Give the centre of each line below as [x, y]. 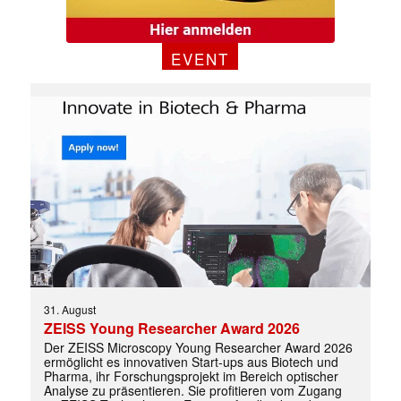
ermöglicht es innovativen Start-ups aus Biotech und [191, 362]
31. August [69, 310]
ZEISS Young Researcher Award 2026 [171, 328]
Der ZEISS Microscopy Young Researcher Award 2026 [198, 348]
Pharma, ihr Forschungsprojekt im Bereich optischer [191, 376]
